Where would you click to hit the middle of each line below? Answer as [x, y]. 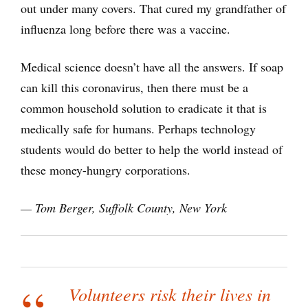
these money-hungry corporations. [106, 170]
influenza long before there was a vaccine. [125, 29]
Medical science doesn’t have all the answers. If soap [152, 67]
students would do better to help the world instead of [152, 150]
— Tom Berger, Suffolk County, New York [124, 208]
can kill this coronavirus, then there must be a [134, 88]
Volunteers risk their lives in [170, 294]
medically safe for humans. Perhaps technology [138, 129]
